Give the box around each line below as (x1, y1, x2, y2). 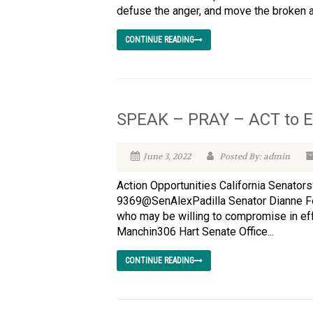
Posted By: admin (217, 151, 290, 163)
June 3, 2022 (143, 151, 191, 163)
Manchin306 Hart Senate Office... (117, 225, 274, 239)
